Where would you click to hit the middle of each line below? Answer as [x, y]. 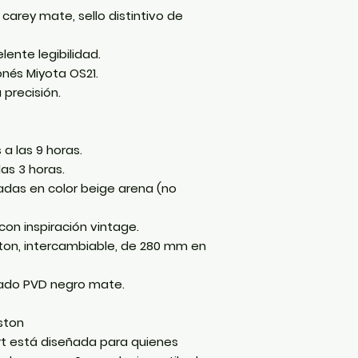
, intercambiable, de [79, 245]
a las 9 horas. [42, 149]
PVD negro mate [73, 284]
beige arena [117, 188]
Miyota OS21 [61, 73]
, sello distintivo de [128, 15]
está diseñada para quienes [92, 341]
